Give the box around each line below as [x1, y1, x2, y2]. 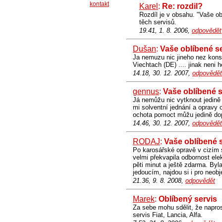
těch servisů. [139, 18, 176, 26]
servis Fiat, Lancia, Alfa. [133, 211, 203, 219]
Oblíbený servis [159, 195, 217, 203]
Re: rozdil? [162, 2, 203, 10]
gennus [133, 87, 159, 96]
